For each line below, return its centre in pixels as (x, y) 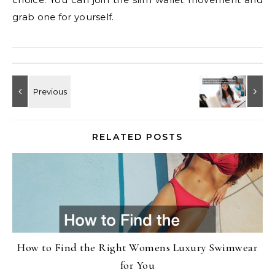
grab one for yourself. (63, 17)
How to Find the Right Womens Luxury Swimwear (137, 247)
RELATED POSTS (137, 137)
